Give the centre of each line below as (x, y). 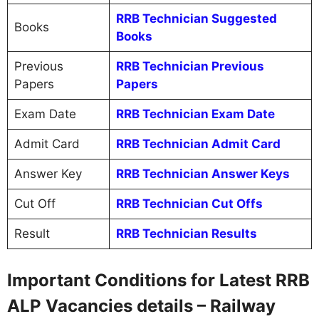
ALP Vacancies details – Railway (141, 305)
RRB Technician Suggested (196, 19)
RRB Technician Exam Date (195, 114)
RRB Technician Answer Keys (203, 174)
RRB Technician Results (186, 234)
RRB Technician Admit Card (198, 144)
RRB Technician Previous (190, 66)
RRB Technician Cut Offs (189, 204)
